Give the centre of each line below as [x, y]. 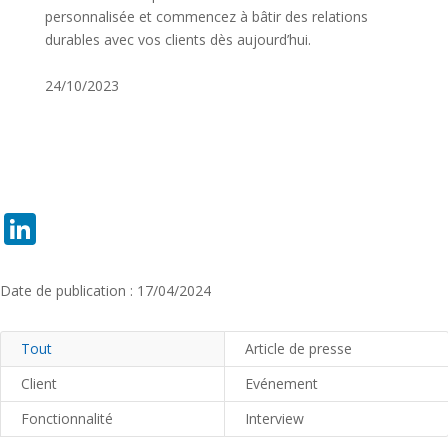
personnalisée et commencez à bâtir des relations [206, 16]
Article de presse [298, 348]
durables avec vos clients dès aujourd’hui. [177, 39]
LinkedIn [100, 228]
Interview [274, 418]
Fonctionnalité [67, 418]
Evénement [281, 383]
